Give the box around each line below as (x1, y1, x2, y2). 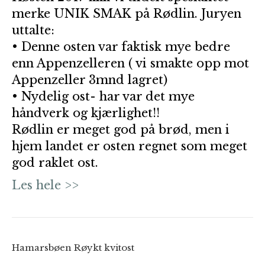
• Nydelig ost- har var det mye (12, 89, 195, 104)
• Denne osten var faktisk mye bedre (12, 39, 230, 54)
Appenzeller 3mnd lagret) (12, 72, 167, 87)
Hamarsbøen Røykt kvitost (12, 241, 134, 253)
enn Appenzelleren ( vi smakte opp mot (12, 56, 249, 70)
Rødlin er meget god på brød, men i (12, 122, 230, 137)
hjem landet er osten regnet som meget (12, 138, 247, 153)
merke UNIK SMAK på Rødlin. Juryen (12, 6, 241, 21)
